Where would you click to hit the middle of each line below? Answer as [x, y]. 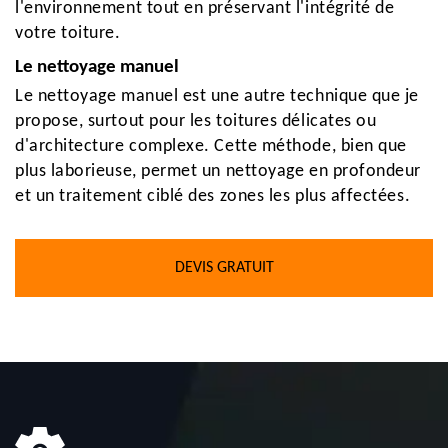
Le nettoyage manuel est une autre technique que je [217, 96]
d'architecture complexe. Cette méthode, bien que [211, 146]
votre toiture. [68, 33]
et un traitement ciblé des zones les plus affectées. [213, 196]
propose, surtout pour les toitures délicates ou [196, 121]
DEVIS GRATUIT [224, 268]
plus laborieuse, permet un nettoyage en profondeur [218, 171]
